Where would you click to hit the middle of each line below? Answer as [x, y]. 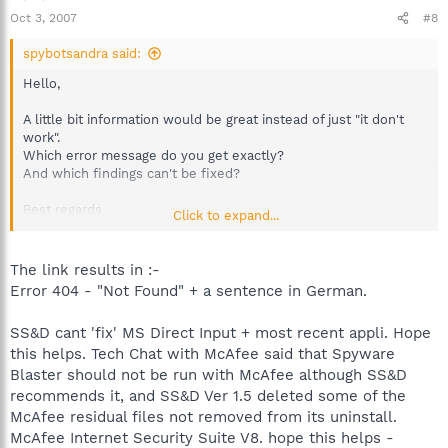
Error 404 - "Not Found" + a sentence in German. [188, 290]
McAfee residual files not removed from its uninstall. [203, 416]
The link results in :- [85, 269]
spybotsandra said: [82, 53]
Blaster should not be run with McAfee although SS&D [208, 374]
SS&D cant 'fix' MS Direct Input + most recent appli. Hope [220, 332]
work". [41, 137]
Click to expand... [225, 215]
